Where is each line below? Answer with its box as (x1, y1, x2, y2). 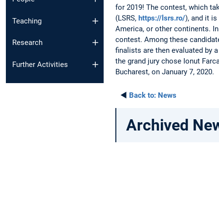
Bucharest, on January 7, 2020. (115, 67, 214, 76)
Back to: (129, 90, 156, 100)
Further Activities (12, 60, 68, 69)
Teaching (12, 16, 42, 25)
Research (12, 38, 43, 47)
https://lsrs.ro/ (138, 13, 185, 22)
